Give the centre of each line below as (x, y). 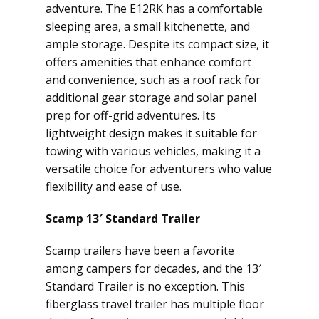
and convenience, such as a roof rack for (153, 80)
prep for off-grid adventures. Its (131, 115)
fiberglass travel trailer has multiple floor (155, 304)
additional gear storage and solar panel (151, 98)
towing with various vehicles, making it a (153, 151)
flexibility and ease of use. (114, 187)
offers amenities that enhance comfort (148, 62)
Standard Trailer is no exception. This (145, 286)
